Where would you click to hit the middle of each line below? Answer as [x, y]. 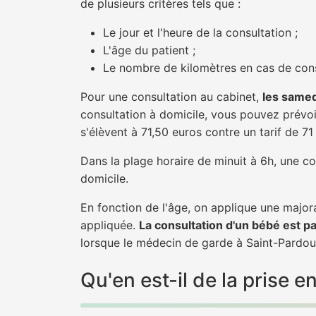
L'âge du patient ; [149, 50]
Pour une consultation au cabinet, [171, 97]
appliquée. [110, 225]
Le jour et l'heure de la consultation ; [200, 32]
